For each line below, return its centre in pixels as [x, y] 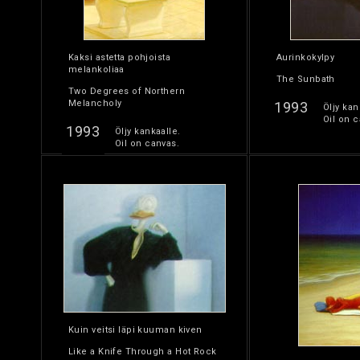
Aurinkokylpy [306, 57]
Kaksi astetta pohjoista [120, 57]
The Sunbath [306, 79]
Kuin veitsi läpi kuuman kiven [135, 330]
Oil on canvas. [147, 143]
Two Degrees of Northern [127, 91]
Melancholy [95, 103]
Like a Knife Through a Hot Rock [143, 352]
